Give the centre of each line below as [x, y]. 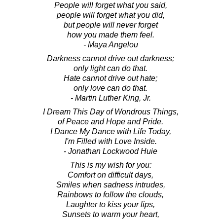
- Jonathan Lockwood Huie [110, 151]
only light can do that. [110, 68]
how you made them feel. [110, 35]
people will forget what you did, [110, 15]
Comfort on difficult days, [110, 175]
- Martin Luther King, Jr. [110, 98]
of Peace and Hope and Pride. [110, 121]
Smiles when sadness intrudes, [110, 184]
